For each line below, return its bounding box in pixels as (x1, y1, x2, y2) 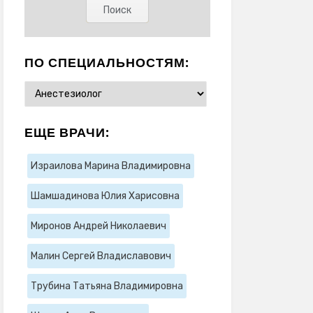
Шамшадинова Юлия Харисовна (30, 189, 180, 202)
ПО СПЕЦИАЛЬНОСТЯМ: (24, 53, 189, 71)
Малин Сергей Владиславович (30, 249, 171, 262)
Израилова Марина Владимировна (30, 159, 191, 172)
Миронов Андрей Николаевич (30, 219, 166, 232)
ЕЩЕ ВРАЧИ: (24, 123, 110, 141)
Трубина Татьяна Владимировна (30, 279, 183, 292)
